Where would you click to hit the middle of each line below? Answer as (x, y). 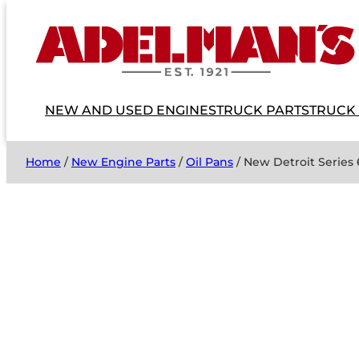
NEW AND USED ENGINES (131, 110)
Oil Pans (210, 162)
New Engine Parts (123, 162)
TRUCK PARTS (263, 110)
